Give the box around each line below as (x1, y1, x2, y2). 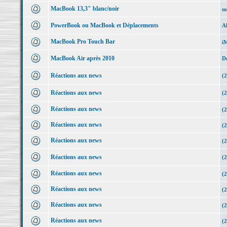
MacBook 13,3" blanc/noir (50, 5, 119, 12)
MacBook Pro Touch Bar (50, 38, 115, 45)
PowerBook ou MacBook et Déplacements (50, 22, 159, 29)
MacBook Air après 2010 (50, 55, 115, 62)
